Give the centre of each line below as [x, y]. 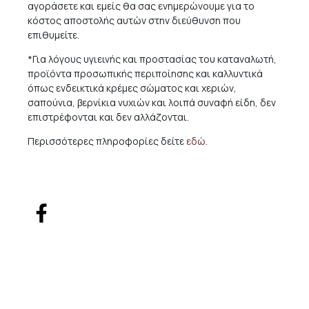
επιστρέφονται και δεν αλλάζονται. [108, 117]
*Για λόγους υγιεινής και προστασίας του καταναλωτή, [152, 59]
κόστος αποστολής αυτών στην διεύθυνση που [134, 20]
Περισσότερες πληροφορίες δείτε [107, 141]
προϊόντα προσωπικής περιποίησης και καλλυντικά [145, 73]
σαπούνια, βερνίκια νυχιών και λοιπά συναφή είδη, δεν [152, 102]
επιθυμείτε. [53, 35]
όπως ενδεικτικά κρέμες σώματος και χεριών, [132, 88]
